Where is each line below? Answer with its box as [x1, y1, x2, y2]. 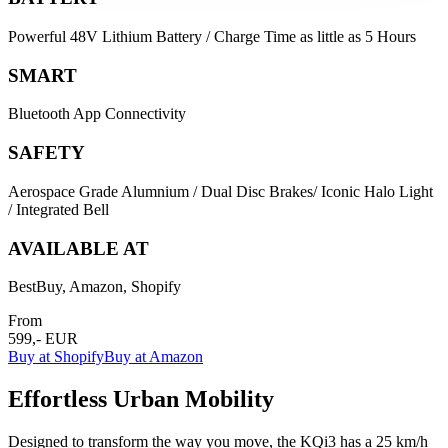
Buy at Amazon [104, 348, 203, 366]
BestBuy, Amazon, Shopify [8, 278, 181, 296]
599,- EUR [8, 330, 78, 348]
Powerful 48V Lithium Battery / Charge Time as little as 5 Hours [8, 28, 416, 45]
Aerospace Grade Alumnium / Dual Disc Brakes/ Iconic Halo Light [8, 182, 433, 200]
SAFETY [8, 142, 85, 164]
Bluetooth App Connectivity [8, 105, 186, 123]
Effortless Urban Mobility [8, 386, 274, 413]
